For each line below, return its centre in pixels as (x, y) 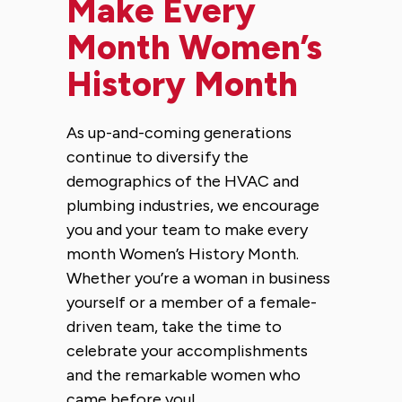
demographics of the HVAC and (183, 181)
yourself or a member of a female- (192, 302)
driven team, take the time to (174, 326)
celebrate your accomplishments (187, 350)
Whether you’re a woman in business (198, 278)
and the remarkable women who (184, 375)
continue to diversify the (157, 157)
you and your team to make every (187, 229)
